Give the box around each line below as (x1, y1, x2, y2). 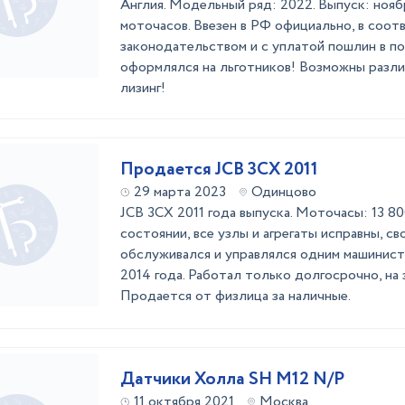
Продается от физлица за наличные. (120, 286, 351, 306)
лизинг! (120, 78, 165, 99)
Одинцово (251, 182, 316, 202)
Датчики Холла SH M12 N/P (120, 366, 344, 392)
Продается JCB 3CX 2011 (120, 156, 318, 183)
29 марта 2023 (134, 182, 226, 202)
